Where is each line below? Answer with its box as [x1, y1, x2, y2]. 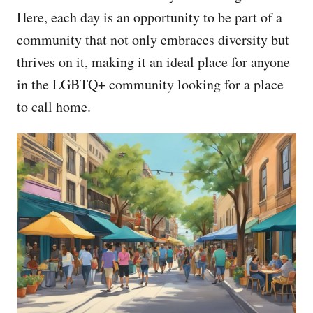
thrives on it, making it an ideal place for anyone [17, 52, 290, 71]
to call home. [17, 96, 91, 116]
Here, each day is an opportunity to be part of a [17, 7, 282, 27]
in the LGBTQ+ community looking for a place [17, 74, 284, 94]
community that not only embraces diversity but [17, 29, 289, 49]
